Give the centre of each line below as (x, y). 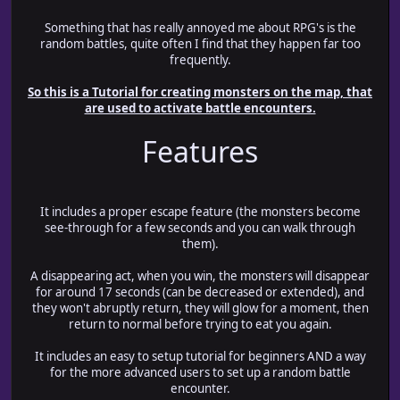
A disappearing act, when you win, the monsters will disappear (200, 276)
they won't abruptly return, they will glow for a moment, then (200, 308)
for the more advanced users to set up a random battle (200, 373)
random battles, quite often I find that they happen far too (200, 44)
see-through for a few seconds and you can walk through (200, 228)
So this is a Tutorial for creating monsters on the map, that (200, 92)
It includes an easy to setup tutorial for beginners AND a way (200, 357)
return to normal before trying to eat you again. (200, 325)
